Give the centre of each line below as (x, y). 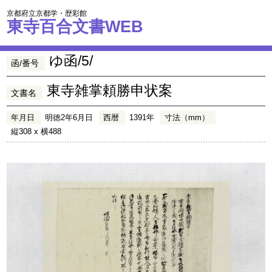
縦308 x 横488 (36, 131)
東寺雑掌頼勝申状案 (110, 90)
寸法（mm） (187, 117)
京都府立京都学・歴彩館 (47, 13)
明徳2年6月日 (69, 117)
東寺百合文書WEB (75, 26)
